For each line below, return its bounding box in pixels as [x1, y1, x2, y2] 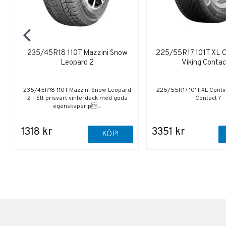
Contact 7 [195, 94, 221, 103]
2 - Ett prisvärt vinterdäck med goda [27, 94, 128, 103]
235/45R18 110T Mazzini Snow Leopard [23, 86, 132, 95]
